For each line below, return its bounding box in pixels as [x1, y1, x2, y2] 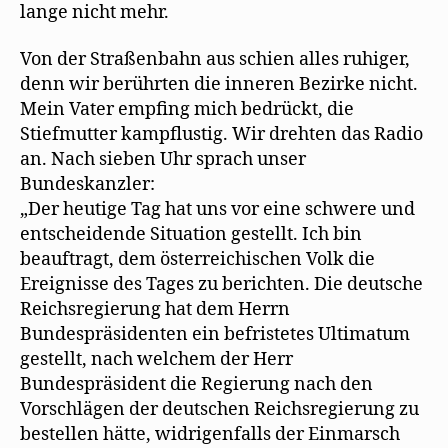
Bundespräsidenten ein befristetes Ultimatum [20, 323, 410, 346]
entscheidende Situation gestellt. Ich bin [20, 223, 362, 246]
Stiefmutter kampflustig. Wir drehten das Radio [20, 123, 423, 146]
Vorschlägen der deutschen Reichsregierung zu [20, 398, 419, 421]
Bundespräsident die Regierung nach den [20, 373, 373, 396]
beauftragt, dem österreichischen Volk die [20, 248, 375, 271]
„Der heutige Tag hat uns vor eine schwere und [20, 198, 415, 221]
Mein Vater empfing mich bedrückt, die [20, 98, 354, 121]
